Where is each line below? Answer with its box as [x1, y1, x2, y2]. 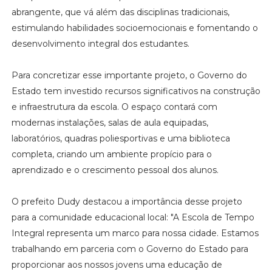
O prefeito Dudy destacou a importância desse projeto [11, 195, 242, 207]
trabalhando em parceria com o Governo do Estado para [11, 243, 248, 254]
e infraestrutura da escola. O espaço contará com [11, 101, 217, 112]
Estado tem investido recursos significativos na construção [11, 85, 260, 97]
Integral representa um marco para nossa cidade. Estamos [11, 227, 259, 239]
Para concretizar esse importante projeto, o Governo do [11, 69, 247, 81]
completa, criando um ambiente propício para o [11, 148, 212, 160]
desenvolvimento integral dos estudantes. [11, 38, 192, 49]
